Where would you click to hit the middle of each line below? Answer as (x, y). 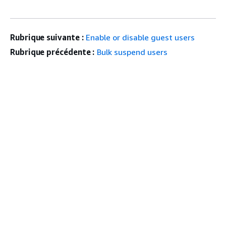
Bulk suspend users (132, 52)
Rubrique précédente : (52, 52)
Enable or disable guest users (140, 37)
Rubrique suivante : (47, 37)
